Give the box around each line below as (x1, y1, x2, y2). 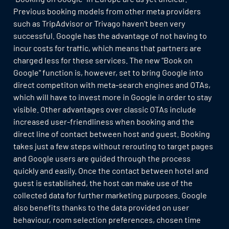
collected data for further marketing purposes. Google (13, 190, 207, 200)
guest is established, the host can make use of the (13, 177, 193, 188)
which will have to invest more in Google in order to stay (13, 91, 212, 102)
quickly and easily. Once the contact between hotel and (13, 165, 209, 175)
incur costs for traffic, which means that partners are (13, 42, 201, 53)
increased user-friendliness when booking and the (13, 116, 194, 126)
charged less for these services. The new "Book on (13, 55, 193, 65)
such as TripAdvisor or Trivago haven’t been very (13, 18, 185, 28)
